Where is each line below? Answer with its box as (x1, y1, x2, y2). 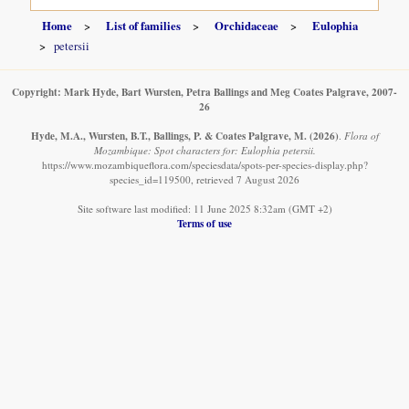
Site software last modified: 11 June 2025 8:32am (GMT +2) (77, 201, 332, 215)
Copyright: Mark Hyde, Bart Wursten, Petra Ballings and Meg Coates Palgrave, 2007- (12, 83, 397, 100)
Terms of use (177, 215, 232, 231)
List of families (106, 17, 182, 35)
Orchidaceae (215, 17, 279, 35)
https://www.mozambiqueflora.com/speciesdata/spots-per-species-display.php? (41, 157, 368, 172)
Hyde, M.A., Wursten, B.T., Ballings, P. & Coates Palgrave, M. (30, 127, 307, 143)
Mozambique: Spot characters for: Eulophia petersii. (93, 142, 316, 157)
